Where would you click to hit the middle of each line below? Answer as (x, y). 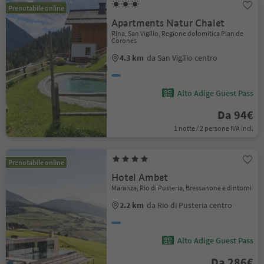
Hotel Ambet (140, 178)
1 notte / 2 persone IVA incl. (213, 128)
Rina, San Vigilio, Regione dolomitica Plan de (178, 33)
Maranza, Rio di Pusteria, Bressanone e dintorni (182, 188)
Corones (124, 40)
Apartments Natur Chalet (168, 23)
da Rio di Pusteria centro (190, 205)
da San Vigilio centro (182, 58)
